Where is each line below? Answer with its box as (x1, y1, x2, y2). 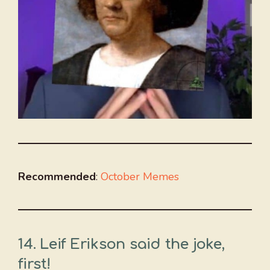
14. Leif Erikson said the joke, (18, 236, 225, 253)
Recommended (18, 169, 96, 184)
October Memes (101, 169, 179, 184)
